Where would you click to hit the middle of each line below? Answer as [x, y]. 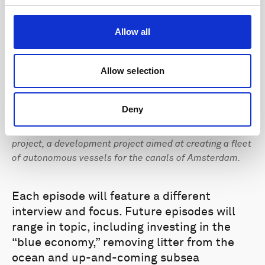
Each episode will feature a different [111, 197]
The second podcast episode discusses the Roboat [120, 130]
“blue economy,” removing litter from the [123, 243]
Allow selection [132, 70]
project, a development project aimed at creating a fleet [132, 144]
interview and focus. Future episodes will [124, 212]
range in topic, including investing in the [121, 227]
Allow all [132, 32]
